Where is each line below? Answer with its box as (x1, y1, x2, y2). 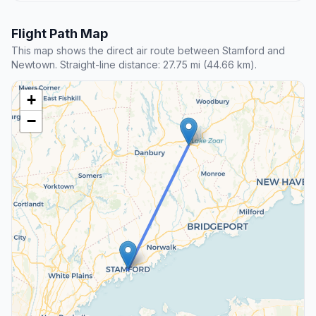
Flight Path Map (11, 26, 108, 42)
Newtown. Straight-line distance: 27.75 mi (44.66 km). (11, 59, 257, 71)
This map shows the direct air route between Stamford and (11, 44, 285, 57)
